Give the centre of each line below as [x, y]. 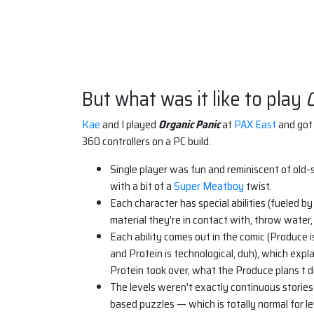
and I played [130, 125]
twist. [258, 186]
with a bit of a [142, 186]
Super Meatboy [209, 186]
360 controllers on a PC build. [146, 142]
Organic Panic [189, 125]
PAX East [255, 125]
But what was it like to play [194, 99]
